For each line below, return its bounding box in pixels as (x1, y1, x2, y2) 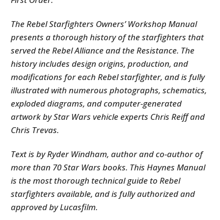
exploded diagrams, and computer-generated (11, 97, 182, 109)
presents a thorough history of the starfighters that (11, 31, 204, 43)
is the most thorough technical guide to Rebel (11, 174, 181, 186)
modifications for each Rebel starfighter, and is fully (11, 71, 205, 82)
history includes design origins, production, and (11, 57, 189, 69)
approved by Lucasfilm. (11, 201, 98, 213)
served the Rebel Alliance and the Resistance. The (11, 44, 195, 56)
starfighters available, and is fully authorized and (11, 188, 195, 199)
